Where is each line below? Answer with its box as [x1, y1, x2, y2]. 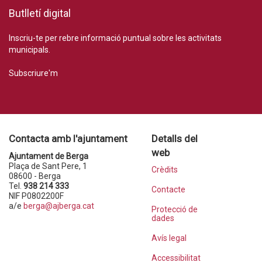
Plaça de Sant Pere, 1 [9, 161, 87, 171]
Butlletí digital [9, 6, 71, 19]
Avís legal [151, 233, 187, 243]
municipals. [9, 44, 50, 54]
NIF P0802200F [9, 191, 64, 201]
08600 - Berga [9, 171, 61, 181]
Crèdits [151, 164, 178, 174]
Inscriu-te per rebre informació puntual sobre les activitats [9, 33, 222, 43]
